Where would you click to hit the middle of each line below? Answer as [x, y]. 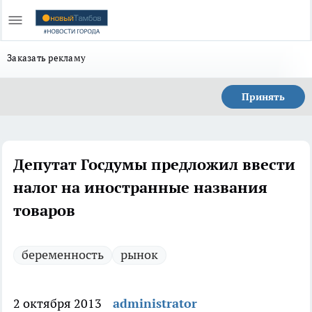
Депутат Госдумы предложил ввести [154, 164]
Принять [263, 97]
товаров [44, 210]
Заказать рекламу [47, 58]
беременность [63, 255]
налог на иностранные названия [140, 187]
